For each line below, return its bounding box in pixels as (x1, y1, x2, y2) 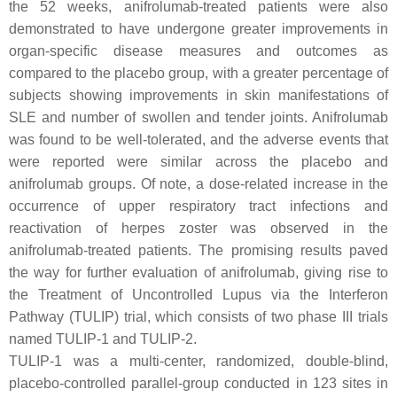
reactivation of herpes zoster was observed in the (9, 221, 388, 236)
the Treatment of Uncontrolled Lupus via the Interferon (9, 287, 388, 302)
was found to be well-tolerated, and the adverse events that (9, 132, 388, 147)
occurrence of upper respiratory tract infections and (9, 198, 388, 214)
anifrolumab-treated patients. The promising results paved (9, 243, 388, 258)
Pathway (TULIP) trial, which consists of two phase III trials (9, 309, 388, 324)
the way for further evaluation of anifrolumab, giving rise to (9, 265, 388, 280)
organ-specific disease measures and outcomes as (9, 43, 388, 58)
